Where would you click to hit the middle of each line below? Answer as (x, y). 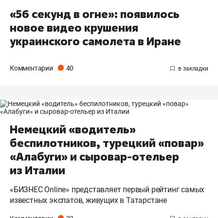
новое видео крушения (74, 27)
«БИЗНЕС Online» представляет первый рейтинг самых (107, 189)
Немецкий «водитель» (73, 129)
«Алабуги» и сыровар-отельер (94, 156)
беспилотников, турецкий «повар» (107, 143)
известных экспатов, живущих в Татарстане (88, 200)
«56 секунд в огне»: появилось (95, 14)
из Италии (37, 170)
